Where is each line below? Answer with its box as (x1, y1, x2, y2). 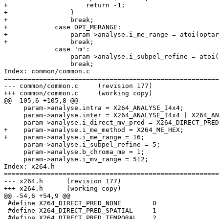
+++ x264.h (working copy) (4, 185, 43, 193)
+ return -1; (4, 1, 125, 9)
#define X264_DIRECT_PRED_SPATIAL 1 (4, 207, 156, 215)
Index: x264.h (4, 163, 55, 171)
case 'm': (4, 45, 90, 53)
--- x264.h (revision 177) (4, 177, 43, 185)
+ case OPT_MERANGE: (4, 23, 121, 31)
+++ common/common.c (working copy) (4, 89, 78, 97)
